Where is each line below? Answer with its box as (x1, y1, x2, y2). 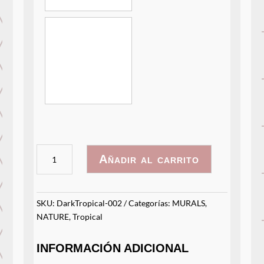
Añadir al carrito (98, 153, 199, 166)
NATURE (37, 211, 70, 222)
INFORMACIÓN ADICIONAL (37, 241, 189, 255)
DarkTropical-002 (57, 197, 123, 208)
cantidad (37, 172, 72, 184)
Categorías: (128, 197, 173, 208)
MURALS (172, 197, 206, 208)
